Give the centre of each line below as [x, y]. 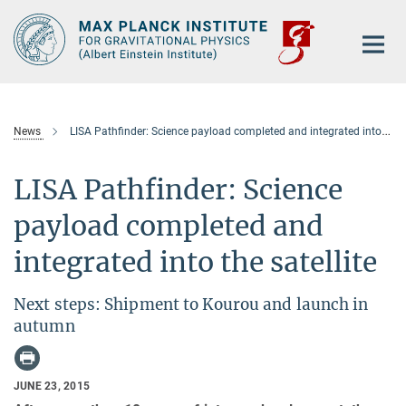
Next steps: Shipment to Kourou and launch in [191, 305]
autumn [44, 327]
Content [29, 41]
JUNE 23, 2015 [52, 387]
